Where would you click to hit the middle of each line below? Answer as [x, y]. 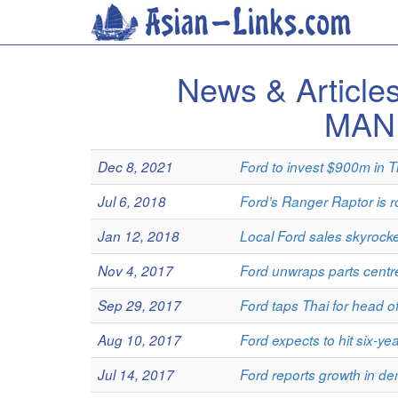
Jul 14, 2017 [136, 374]
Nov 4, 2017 [135, 271]
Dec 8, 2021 [135, 167]
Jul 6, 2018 [132, 201]
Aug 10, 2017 [139, 340]
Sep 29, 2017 [139, 305]
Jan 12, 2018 [139, 236]
